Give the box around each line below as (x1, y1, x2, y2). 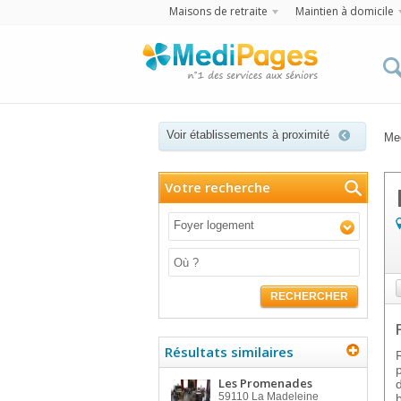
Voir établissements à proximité (166, 128, 329, 141)
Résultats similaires (165, 343, 294, 361)
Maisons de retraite (168, 4, 268, 19)
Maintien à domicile (294, 4, 394, 19)
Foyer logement (174, 218, 254, 232)
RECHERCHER (270, 290, 348, 303)
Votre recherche (165, 178, 270, 196)
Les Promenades (218, 375, 312, 391)
